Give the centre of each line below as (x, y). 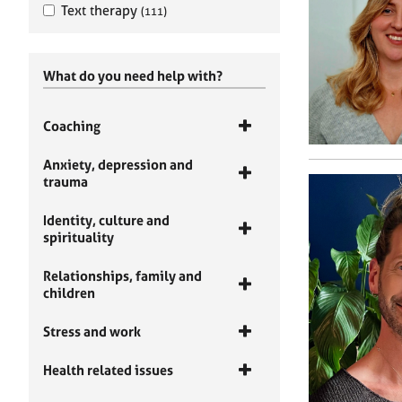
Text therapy (101, 10)
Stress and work (92, 332)
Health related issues (108, 370)
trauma (66, 182)
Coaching (72, 126)
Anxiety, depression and (118, 165)
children (69, 293)
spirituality (79, 237)
